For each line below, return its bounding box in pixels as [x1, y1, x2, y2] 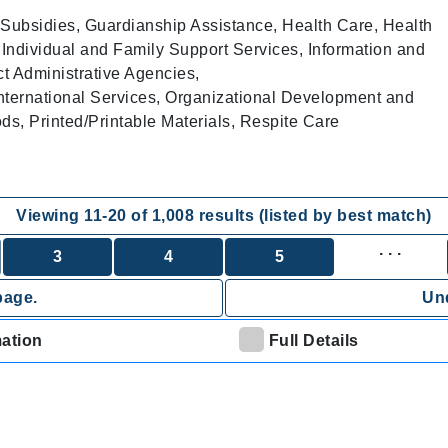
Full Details [268, 332, 359, 349]
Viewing [16, 207, 85, 224]
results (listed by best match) [194, 207, 432, 224]
